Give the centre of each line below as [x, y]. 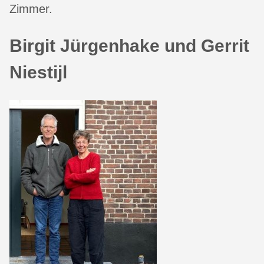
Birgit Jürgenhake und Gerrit [129, 46]
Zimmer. [31, 9]
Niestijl [38, 72]
